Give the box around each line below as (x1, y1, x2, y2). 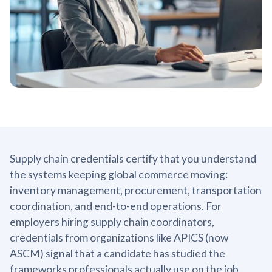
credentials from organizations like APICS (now (10, 231, 228, 244)
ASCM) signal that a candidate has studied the (10, 246, 225, 260)
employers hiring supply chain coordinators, (10, 215, 214, 228)
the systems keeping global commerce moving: (10, 168, 228, 181)
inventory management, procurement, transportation (10, 183, 262, 197)
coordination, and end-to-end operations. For (10, 199, 222, 212)
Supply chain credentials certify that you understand (10, 152, 256, 165)
